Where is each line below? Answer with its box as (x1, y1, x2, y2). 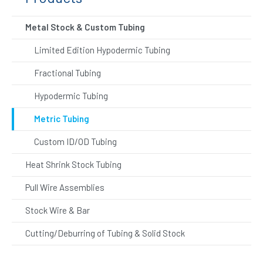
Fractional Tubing (34, 67, 101, 78)
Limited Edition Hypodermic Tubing (34, 44, 170, 55)
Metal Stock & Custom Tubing (25, 21, 145, 32)
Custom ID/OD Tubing (34, 136, 117, 147)
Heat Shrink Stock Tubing (25, 159, 122, 170)
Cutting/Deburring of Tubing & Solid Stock (25, 227, 185, 238)
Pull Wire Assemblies (25, 181, 104, 193)
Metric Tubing (34, 113, 89, 124)
